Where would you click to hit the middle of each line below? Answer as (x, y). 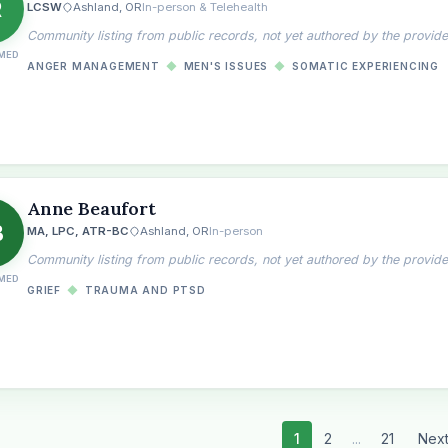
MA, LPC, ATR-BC (78, 231)
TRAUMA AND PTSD (145, 290)
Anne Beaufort (91, 208)
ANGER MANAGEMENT (93, 66)
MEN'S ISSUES (226, 66)
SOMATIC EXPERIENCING (366, 66)
